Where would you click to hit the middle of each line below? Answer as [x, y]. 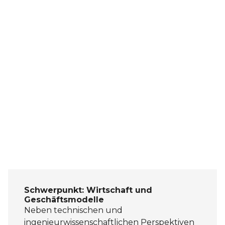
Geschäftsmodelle [64, 200]
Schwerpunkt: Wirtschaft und [88, 190]
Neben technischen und [73, 210]
